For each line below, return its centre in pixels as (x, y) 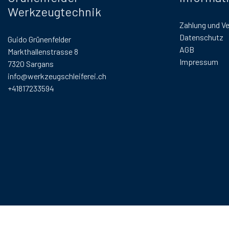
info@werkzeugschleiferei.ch (57, 76)
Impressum (199, 62)
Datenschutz (201, 37)
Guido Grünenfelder (39, 39)
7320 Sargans (31, 64)
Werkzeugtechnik (54, 12)
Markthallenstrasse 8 (43, 52)
